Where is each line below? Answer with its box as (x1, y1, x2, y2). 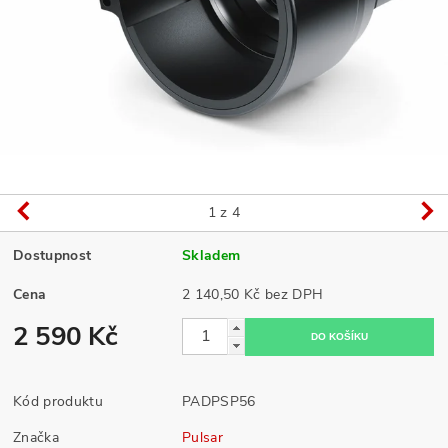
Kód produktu (13, 391, 103, 411)
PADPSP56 (182, 391, 256, 411)
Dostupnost (13, 245, 92, 265)
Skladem (182, 245, 241, 265)
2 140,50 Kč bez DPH (264, 284, 324, 304)
